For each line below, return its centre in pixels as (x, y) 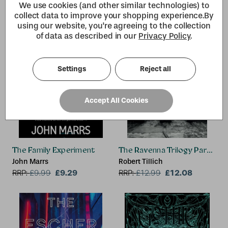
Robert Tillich (141, 162)
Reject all (155, 69)
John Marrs (30, 162)
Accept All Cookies (116, 101)
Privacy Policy (165, 36)
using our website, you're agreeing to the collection (114, 26)
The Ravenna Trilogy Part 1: (168, 150)
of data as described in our (87, 36)
